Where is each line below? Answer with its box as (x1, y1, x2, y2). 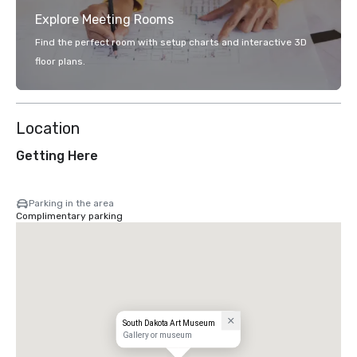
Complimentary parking (16, 210, 123, 222)
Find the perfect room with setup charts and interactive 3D (35, 37, 307, 48)
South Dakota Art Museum (122, 319, 215, 328)
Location (16, 119, 80, 138)
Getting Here (16, 148, 98, 163)
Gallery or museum (122, 331, 192, 340)
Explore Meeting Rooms (35, 12, 174, 27)
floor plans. (35, 56, 85, 67)
